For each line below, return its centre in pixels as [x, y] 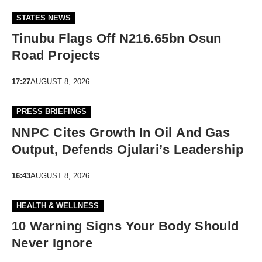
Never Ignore [52, 243]
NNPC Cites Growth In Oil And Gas [121, 132]
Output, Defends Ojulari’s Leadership [128, 149]
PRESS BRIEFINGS [51, 112]
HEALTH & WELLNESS [58, 206]
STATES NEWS [44, 18]
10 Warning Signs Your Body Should [125, 226]
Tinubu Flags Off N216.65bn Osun [117, 38]
